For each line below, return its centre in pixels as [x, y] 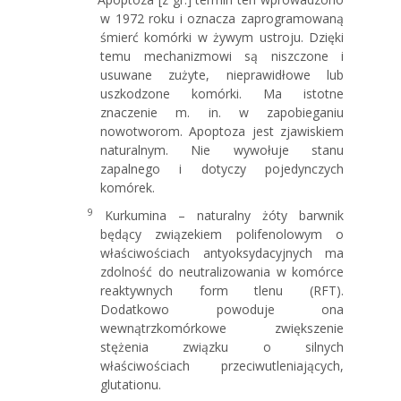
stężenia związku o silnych [222, 346]
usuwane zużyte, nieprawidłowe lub [222, 74]
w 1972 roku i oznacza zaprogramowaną [222, 18]
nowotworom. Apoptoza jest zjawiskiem [222, 131]
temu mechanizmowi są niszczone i [222, 55]
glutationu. [131, 384]
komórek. [128, 187]
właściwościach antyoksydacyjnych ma [222, 252]
